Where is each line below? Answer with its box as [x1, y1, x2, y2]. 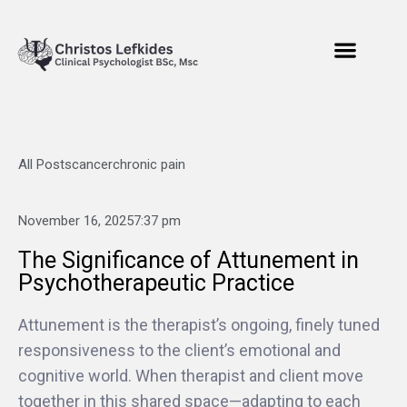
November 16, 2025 [18, 213, 134, 229]
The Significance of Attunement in [18, 247, 359, 273]
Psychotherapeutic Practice [18, 270, 294, 296]
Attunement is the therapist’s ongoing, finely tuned [18, 315, 380, 334]
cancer [72, 156, 113, 173]
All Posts [18, 156, 72, 173]
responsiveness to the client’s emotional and [18, 341, 341, 360]
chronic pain [113, 156, 185, 173]
